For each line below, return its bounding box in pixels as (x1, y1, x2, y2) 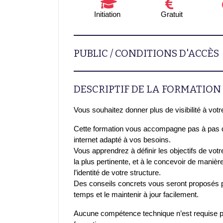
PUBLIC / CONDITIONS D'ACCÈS (74, 47, 219, 59)
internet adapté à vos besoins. (74, 135, 171, 144)
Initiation (94, 9, 120, 18)
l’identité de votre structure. (74, 168, 161, 177)
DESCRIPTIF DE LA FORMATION (74, 83, 221, 95)
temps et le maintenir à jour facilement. (74, 190, 199, 199)
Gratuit (161, 9, 183, 18)
